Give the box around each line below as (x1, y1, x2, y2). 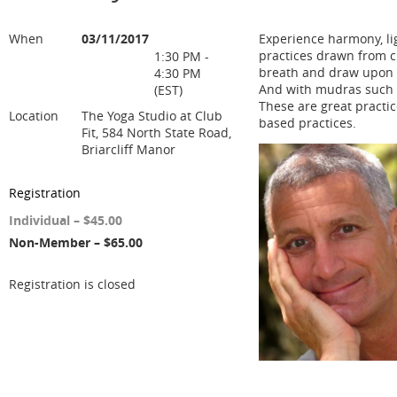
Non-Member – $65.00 (9, 234, 143, 251)
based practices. (259, 114, 356, 131)
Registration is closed (9, 276, 136, 292)
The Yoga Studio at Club (82, 107, 222, 124)
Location (9, 107, 58, 124)
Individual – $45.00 (9, 212, 122, 229)
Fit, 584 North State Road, (82, 124, 231, 141)
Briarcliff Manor (82, 141, 175, 158)
